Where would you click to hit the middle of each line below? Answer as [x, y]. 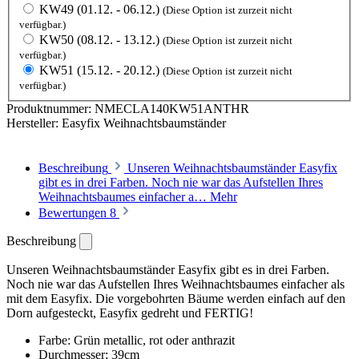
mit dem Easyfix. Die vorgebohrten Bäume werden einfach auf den [176, 298]
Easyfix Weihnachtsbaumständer [144, 123]
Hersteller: [34, 123]
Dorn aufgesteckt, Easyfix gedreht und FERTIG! [130, 313]
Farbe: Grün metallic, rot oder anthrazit [137, 340]
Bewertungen [74, 212]
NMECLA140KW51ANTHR [172, 108]
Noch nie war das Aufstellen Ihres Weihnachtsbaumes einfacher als [175, 284]
